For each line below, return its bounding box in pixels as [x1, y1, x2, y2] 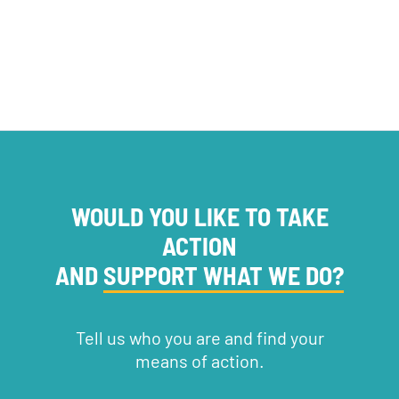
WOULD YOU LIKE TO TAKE [70, 201, 329, 232]
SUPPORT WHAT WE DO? [103, 260, 344, 291]
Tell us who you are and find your [75, 327, 324, 349]
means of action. [134, 350, 265, 372]
